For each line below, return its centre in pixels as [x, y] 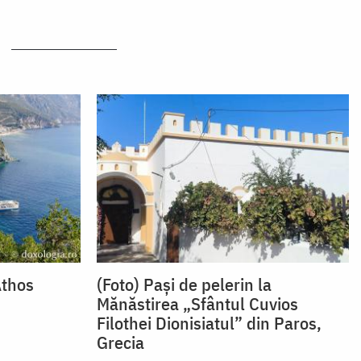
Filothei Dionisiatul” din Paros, [209, 322]
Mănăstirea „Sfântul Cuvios [197, 303]
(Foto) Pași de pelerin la [184, 284]
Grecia [120, 342]
